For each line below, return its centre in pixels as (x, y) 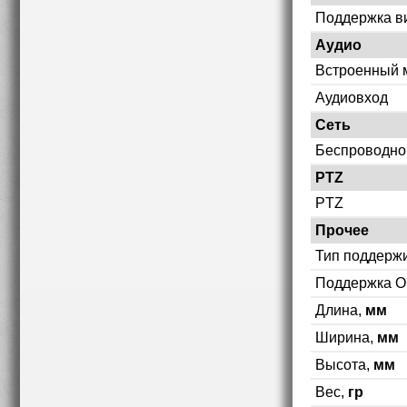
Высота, (344, 364)
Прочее (342, 230)
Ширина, (346, 337)
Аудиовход (352, 97)
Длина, (340, 310)
